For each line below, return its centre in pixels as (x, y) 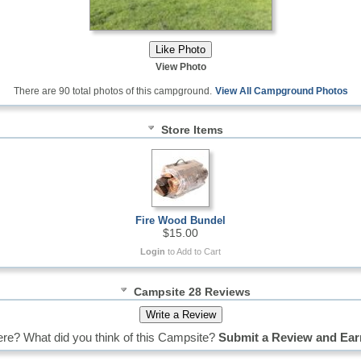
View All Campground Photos (281, 91)
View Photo (180, 66)
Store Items (192, 129)
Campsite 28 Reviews (192, 291)
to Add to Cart (194, 251)
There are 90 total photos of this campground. (112, 91)
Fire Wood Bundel (180, 220)
